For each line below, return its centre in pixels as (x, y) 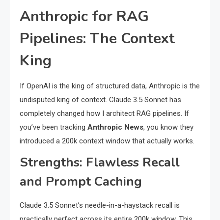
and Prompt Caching (81, 182)
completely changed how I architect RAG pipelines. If (104, 114)
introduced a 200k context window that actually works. (107, 141)
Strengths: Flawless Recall (100, 163)
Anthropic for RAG (84, 17)
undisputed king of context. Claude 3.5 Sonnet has (100, 100)
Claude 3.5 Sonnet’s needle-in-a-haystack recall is (100, 206)
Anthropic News (115, 127)
